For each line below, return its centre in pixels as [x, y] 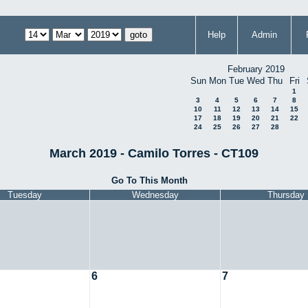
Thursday [286, 195]
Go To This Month [149, 180]
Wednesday [155, 195]
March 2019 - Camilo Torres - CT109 [154, 153]
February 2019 [256, 69]
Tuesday [24, 195]
